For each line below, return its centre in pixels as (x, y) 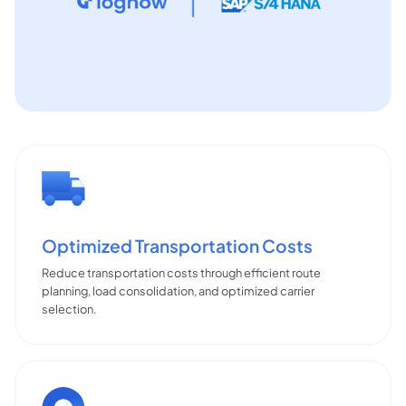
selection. (69, 309)
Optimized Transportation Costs (177, 245)
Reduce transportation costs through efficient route (181, 272)
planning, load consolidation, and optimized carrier (178, 290)
